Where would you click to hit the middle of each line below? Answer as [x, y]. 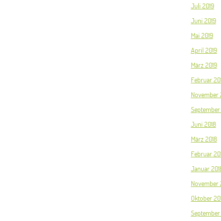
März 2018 [204, 139]
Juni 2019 [203, 21]
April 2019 [204, 50]
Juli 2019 [202, 6]
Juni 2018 [203, 124]
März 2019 [204, 65]
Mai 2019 [202, 36]
